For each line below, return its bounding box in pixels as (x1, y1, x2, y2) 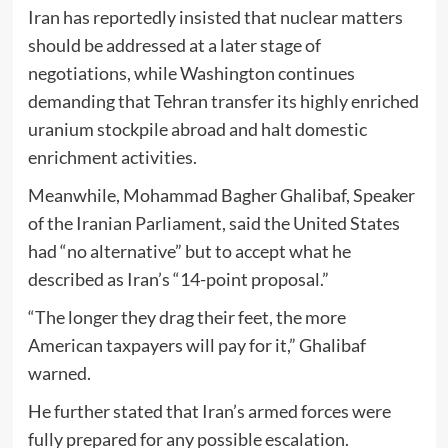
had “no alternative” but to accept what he (27, 239, 351, 262)
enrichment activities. (27, 145, 197, 168)
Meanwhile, (27, 183, 123, 206)
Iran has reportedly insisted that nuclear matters (27, 5, 403, 28)
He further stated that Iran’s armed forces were (27, 399, 391, 422)
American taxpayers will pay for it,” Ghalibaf (27, 333, 366, 356)
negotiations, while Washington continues (27, 61, 355, 84)
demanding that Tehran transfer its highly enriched (27, 89, 419, 112)
